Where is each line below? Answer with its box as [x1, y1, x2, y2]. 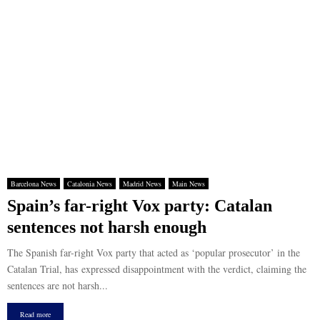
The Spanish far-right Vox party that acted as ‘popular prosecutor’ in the [7, 246, 300, 259]
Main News [172, 179, 205, 189]
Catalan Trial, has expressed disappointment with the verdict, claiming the [7, 262, 306, 276]
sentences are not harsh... [7, 279, 108, 292]
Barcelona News [11, 179, 56, 189]
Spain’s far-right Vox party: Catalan [7, 196, 272, 215]
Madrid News [123, 179, 161, 189]
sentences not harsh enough [7, 218, 206, 236]
